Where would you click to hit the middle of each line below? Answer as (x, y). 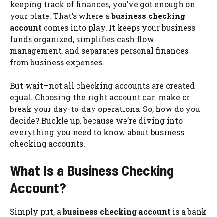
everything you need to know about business (97, 132)
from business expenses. (57, 62)
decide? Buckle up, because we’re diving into (96, 120)
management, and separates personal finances (99, 50)
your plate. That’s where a (61, 15)
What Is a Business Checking (92, 170)
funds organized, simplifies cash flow (82, 39)
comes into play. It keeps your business (118, 27)
